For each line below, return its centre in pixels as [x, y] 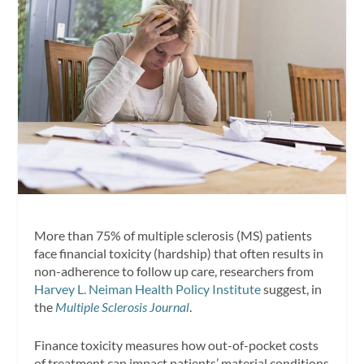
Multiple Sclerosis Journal [123, 306]
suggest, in [292, 288]
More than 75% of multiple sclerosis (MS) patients [173, 235]
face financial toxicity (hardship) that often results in [179, 253]
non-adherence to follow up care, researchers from [174, 271]
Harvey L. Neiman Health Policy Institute [148, 288]
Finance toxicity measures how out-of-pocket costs [177, 345]
